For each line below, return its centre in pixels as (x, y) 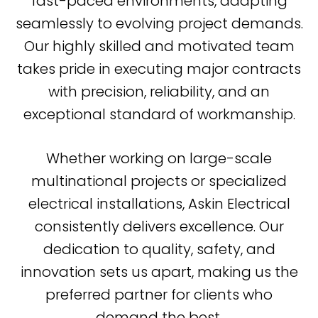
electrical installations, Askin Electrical (159, 203)
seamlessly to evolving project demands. (159, 23)
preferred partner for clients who (159, 294)
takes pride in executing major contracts (159, 68)
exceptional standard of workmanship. (159, 114)
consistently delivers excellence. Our (159, 226)
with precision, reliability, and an (159, 91)
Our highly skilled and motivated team (159, 46)
